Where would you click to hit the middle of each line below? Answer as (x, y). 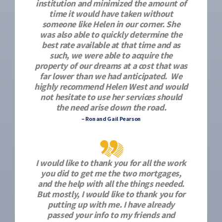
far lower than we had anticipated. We (111, 76)
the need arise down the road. (111, 107)
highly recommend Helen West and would (111, 86)
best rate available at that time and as (111, 45)
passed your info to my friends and (111, 215)
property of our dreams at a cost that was (111, 66)
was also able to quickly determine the (111, 34)
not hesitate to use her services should (111, 97)
